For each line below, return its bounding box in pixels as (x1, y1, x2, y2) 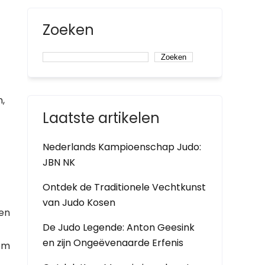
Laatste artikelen (43, 108, 160, 128)
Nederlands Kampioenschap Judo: (43, 140, 201, 154)
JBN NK (43, 156, 75, 169)
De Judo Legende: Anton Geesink (43, 221, 195, 234)
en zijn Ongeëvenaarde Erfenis (43, 236, 183, 250)
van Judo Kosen (43, 196, 115, 209)
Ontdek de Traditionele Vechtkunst (43, 180, 206, 194)
